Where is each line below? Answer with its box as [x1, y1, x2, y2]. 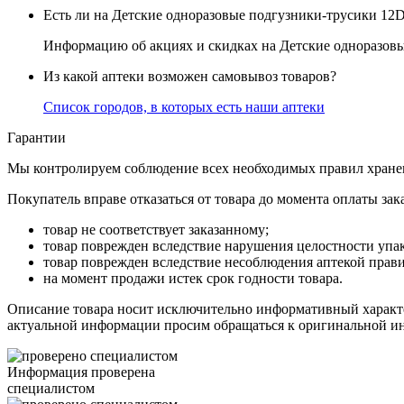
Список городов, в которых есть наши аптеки [43, 99, 325, 115]
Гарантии [7, 130, 66, 146]
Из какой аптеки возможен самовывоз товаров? [43, 69, 336, 85]
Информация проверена [7, 364, 155, 381]
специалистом [7, 381, 95, 397]
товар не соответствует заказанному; [43, 222, 269, 238]
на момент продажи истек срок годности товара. [43, 271, 343, 287]
